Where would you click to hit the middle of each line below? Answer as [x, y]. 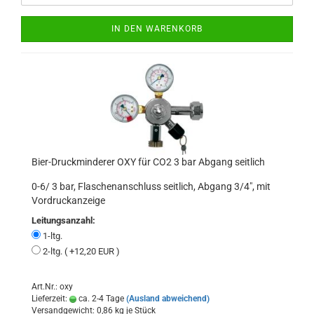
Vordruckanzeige [68, 200]
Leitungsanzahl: [63, 220]
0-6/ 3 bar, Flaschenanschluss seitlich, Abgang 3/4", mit [151, 186]
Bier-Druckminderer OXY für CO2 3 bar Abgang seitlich [148, 162]
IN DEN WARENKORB [157, 29]
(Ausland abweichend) [168, 299]
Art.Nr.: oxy [52, 287]
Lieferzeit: [50, 299]
